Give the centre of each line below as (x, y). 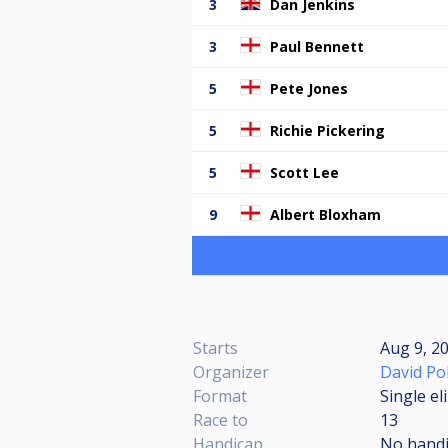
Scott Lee (304, 172)
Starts (215, 347)
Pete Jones (309, 88)
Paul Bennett (317, 46)
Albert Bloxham (325, 214)
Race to (220, 419)
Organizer (231, 371)
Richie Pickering (327, 130)
